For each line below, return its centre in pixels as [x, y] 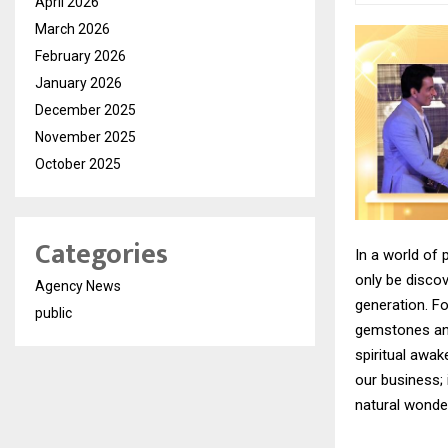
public [53, 313]
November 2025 [85, 137]
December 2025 [85, 110]
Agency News [78, 286]
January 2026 [78, 83]
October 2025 [78, 164]
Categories [101, 254]
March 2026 [72, 29]
